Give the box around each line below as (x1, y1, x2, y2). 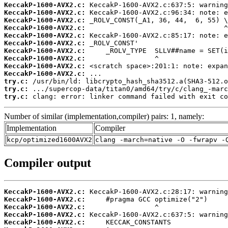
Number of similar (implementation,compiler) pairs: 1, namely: (4, 111, 204, 121)
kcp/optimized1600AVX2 (7, 135, 92, 144)
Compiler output (4, 156, 91, 169)
